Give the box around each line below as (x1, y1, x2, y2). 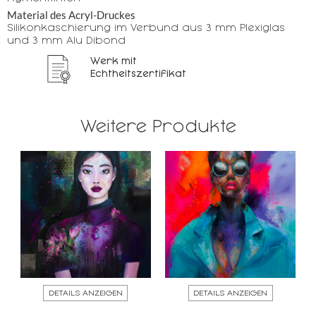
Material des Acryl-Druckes (7, 8, 135, 21)
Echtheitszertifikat (90, 68, 187, 79)
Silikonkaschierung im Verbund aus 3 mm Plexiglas (7, 22, 285, 34)
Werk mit (90, 55, 138, 66)
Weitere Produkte (80, 116, 236, 137)
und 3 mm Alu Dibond (7, 35, 126, 47)
